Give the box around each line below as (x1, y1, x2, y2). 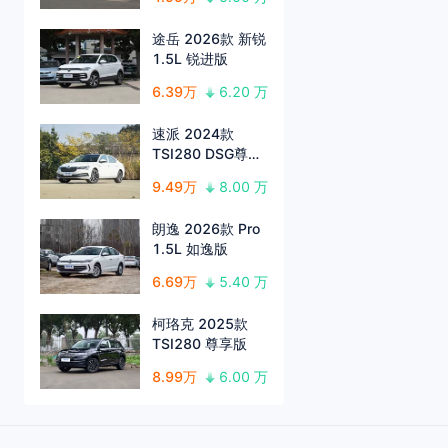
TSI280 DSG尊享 (152, 145, 262, 163)
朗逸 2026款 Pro (152, 220, 260, 238)
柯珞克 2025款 (152, 315, 248, 333)
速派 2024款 (152, 125, 234, 143)
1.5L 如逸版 (152, 240, 228, 258)
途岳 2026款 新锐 (152, 30, 266, 48)
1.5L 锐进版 (152, 50, 228, 68)
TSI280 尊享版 (152, 335, 247, 353)
